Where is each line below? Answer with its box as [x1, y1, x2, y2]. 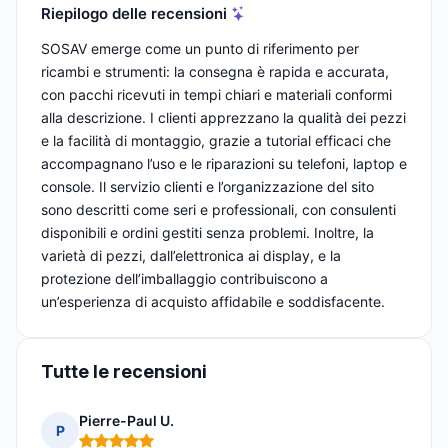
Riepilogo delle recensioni [41, 3, 227, 23]
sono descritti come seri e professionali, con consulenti [41, 201, 396, 219]
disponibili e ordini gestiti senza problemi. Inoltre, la [41, 224, 374, 242]
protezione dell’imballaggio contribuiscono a [41, 270, 328, 288]
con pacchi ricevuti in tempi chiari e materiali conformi [41, 86, 392, 104]
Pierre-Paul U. [79, 412, 174, 430]
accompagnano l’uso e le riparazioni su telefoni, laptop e [41, 155, 407, 173]
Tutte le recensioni [41, 361, 207, 383]
